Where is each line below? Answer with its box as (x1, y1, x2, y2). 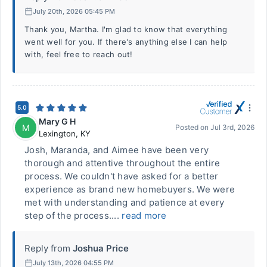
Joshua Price (73, 243, 129, 254)
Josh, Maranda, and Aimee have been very (24, 144, 209, 156)
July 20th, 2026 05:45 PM (33, 7, 115, 15)
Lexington (39, 129, 76, 138)
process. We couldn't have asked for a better (24, 170, 219, 182)
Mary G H (39, 116, 76, 126)
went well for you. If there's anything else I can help (24, 37, 228, 46)
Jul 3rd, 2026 (210, 123, 254, 132)
